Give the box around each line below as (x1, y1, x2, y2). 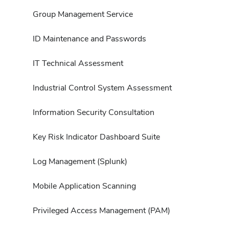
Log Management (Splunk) (33, 155, 127, 167)
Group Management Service (33, 8, 133, 19)
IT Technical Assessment (33, 57, 123, 68)
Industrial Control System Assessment (33, 82, 172, 93)
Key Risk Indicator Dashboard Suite (33, 131, 160, 142)
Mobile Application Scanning (33, 180, 136, 191)
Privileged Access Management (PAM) (33, 204, 170, 216)
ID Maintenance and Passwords (33, 33, 146, 44)
